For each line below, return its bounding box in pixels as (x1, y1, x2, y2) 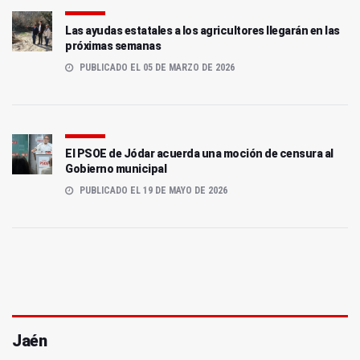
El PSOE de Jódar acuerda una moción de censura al (65, 147, 333, 161)
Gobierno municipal (65, 162, 166, 176)
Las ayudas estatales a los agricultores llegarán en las (65, 24, 340, 38)
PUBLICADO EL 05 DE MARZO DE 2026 (77, 62, 235, 74)
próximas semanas (65, 39, 161, 53)
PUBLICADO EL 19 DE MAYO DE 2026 (77, 185, 227, 197)
